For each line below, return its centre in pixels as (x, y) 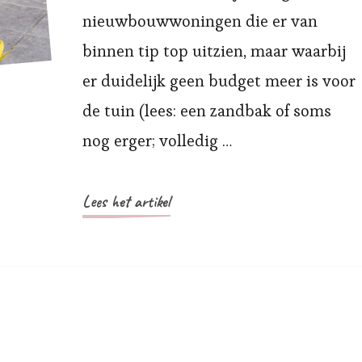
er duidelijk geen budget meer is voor (219, 81)
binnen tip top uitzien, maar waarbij (214, 51)
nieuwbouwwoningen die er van (200, 21)
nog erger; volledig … (157, 141)
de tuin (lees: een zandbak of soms (206, 111)
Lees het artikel (126, 202)
